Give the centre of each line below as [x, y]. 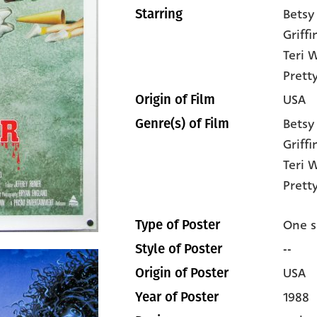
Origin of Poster [182, 273]
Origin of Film [175, 100]
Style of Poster [179, 249]
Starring [159, 14]
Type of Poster [178, 225]
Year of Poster [177, 297]
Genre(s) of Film [182, 124]
